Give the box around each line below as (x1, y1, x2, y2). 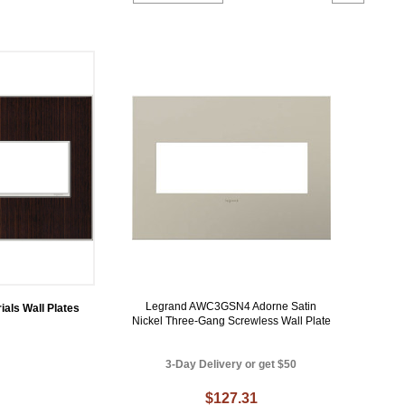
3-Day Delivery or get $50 (165, 357, 297, 371)
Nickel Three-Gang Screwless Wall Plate (131, 314, 331, 327)
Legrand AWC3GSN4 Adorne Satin (146, 299, 317, 313)
